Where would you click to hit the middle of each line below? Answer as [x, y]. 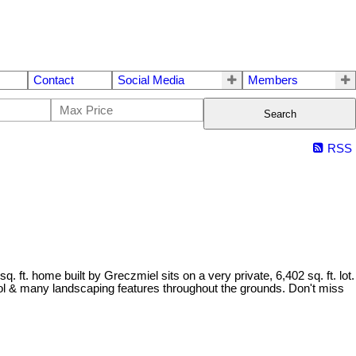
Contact [54, 81]
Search [280, 114]
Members [273, 81]
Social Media [151, 81]
